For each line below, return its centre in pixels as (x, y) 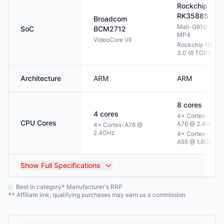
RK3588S (193, 16)
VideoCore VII (112, 40)
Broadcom (110, 19)
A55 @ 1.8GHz (197, 142)
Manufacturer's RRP (94, 187)
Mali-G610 (192, 27)
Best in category (39, 187)
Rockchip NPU (197, 45)
